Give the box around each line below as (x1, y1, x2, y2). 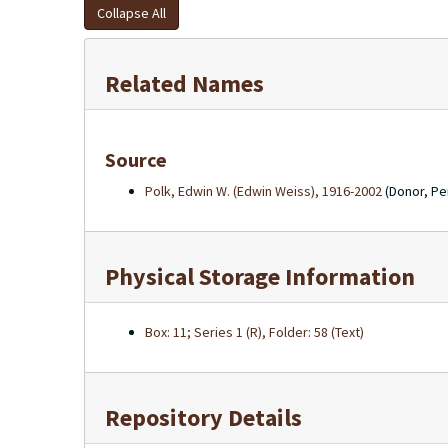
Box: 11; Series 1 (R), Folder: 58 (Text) (145, 323, 364, 341)
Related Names (105, 68, 264, 99)
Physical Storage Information (105, 261, 415, 292)
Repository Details (105, 402, 302, 433)
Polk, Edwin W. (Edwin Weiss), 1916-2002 (145, 182, 382, 200)
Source (105, 147, 167, 172)
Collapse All (97, 4, 166, 22)
